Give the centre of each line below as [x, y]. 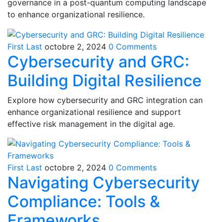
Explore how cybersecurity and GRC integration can [105, 100]
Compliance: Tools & [84, 202]
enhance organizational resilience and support [94, 112]
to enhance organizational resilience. [76, 14]
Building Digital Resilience [105, 81]
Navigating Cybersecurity [104, 183]
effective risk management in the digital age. [91, 124]
